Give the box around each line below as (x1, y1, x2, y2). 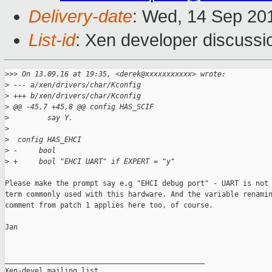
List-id (29, 30, 75, 50)
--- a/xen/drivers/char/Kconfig (9, 81, 141, 90)
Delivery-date (29, 7, 132, 27)
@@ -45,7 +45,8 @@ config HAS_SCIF (9, 103, 154, 112)
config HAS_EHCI (9, 135, 81, 144)
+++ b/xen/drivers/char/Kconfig (9, 92, 141, 101)
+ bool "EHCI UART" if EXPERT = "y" (9, 157, 175, 166)
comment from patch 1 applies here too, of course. (5, 201, 213, 210)
